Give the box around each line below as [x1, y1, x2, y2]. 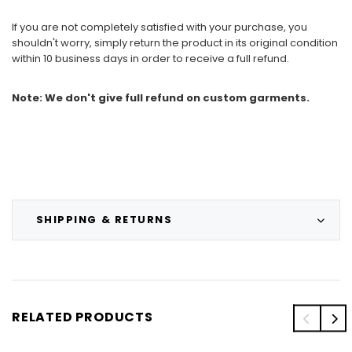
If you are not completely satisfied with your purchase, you [12, 19, 307, 35]
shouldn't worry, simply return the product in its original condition [12, 35, 338, 50]
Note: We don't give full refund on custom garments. [12, 90, 310, 105]
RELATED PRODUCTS [12, 308, 153, 327]
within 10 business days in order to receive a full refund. [12, 50, 289, 66]
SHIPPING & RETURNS [35, 212, 173, 228]
